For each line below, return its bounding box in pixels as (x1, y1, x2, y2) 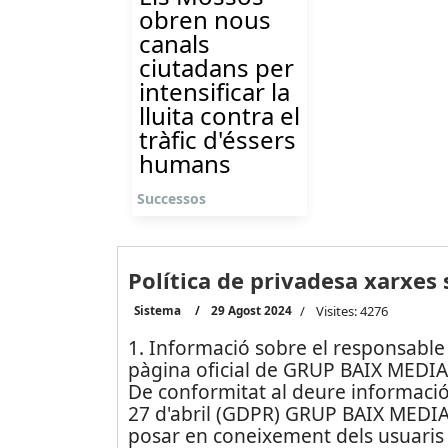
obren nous (139, 3, 271, 36)
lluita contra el (139, 99, 300, 132)
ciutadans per (139, 51, 294, 84)
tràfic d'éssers (139, 123, 296, 156)
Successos (137, 189, 206, 208)
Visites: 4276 (315, 301, 388, 320)
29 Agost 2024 (210, 301, 292, 318)
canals (139, 27, 210, 60)
